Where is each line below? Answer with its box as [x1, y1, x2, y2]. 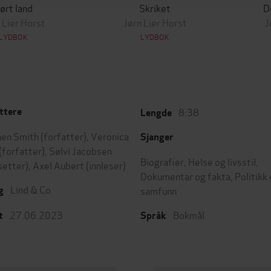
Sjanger [140, 131, 174, 143]
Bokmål [173, 207, 204, 221]
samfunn [140, 183, 177, 197]
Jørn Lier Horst [123, 15, 187, 29]
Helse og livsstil [188, 154, 256, 168]
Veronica [91, 129, 129, 143]
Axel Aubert [33, 158, 84, 172]
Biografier [140, 154, 184, 168]
